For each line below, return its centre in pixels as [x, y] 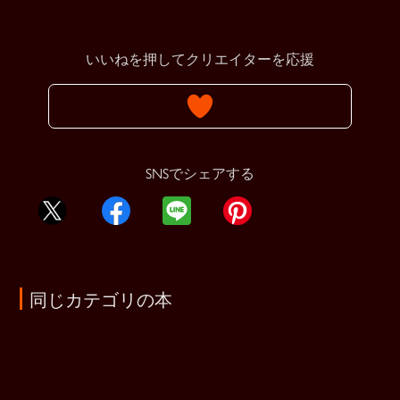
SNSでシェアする [200, 172]
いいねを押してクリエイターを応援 [200, 58]
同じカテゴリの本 [100, 298]
